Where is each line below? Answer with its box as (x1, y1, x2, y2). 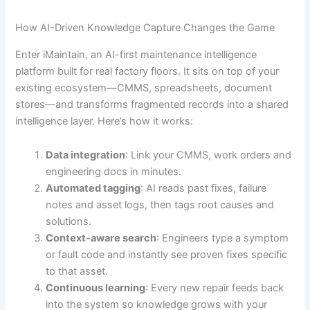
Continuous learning (46, 282, 146, 295)
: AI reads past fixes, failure (140, 182, 267, 195)
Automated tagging (46, 182, 141, 195)
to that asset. (46, 265, 109, 278)
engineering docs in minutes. (46, 165, 182, 179)
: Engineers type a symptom (156, 232, 289, 245)
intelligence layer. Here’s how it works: (15, 114, 194, 127)
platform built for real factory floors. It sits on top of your (15, 64, 280, 77)
